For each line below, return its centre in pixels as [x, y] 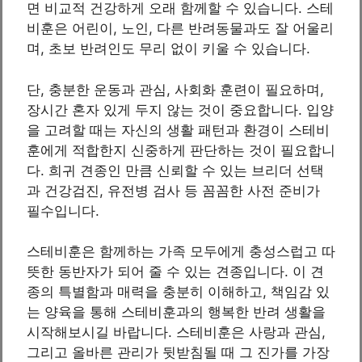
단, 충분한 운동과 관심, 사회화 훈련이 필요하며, [175, 89]
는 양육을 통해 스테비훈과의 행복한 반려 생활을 [176, 312]
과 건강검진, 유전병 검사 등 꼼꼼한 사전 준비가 [173, 190]
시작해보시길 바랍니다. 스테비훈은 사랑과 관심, [176, 333]
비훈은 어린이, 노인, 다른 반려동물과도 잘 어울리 [180, 29]
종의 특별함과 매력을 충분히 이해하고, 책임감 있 [178, 292]
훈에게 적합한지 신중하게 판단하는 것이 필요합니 [181, 150]
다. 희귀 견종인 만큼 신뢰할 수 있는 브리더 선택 [175, 170]
